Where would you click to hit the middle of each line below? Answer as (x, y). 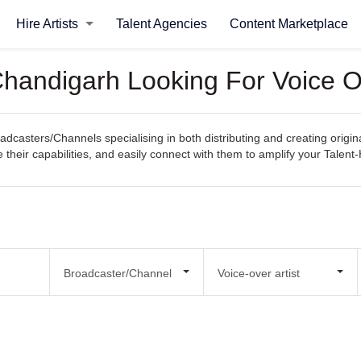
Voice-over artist (258, 273)
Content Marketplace (288, 24)
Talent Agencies (161, 24)
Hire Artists (48, 24)
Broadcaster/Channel (117, 273)
